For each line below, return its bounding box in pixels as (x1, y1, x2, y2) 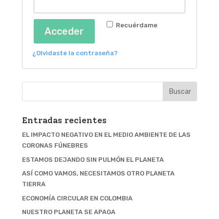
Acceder (44, 25, 84, 37)
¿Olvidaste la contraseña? (32, 49, 118, 57)
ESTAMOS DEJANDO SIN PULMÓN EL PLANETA (22, 155, 164, 163)
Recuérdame (115, 22, 157, 29)
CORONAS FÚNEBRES (22, 142, 88, 149)
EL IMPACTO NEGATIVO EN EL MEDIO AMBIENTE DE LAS (22, 131, 191, 138)
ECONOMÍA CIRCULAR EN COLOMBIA (22, 194, 132, 202)
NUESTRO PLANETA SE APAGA (22, 208, 115, 216)
